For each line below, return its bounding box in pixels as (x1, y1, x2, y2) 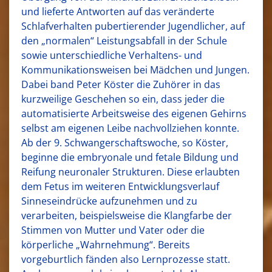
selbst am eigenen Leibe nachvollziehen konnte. (21, 121, 239, 135)
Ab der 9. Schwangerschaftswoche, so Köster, (21, 135, 228, 149)
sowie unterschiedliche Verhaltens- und (21, 48, 202, 62)
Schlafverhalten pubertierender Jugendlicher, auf (21, 19, 245, 33)
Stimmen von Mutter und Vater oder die (21, 223, 205, 237)
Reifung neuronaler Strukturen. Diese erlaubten (21, 165, 240, 178)
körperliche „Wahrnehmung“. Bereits (21, 237, 190, 251)
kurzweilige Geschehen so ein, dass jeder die (21, 92, 225, 106)
